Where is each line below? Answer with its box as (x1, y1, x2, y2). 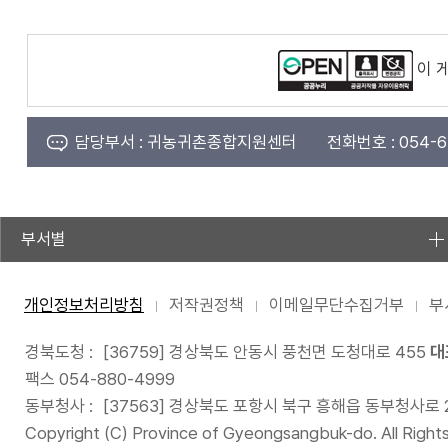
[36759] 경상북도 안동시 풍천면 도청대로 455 (103, 342, 426, 362)
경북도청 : (25, 342, 93, 362)
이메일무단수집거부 (269, 295, 404, 315)
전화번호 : (326, 132, 395, 152)
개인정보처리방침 (24, 295, 144, 315)
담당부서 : (74, 132, 143, 152)
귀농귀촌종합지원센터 (142, 132, 297, 152)
